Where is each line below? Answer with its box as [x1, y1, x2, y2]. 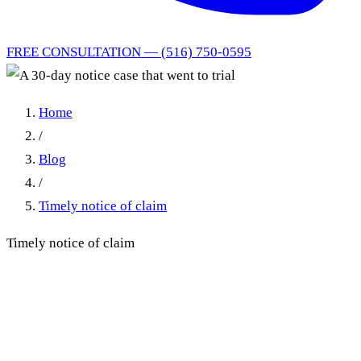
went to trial [6, 311, 149, 344]
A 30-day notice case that [6, 278, 297, 311]
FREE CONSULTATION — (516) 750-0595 [6, 44, 251, 60]
